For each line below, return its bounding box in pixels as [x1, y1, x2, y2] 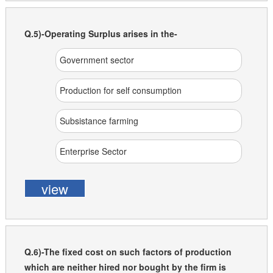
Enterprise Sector [59, 145, 127, 157]
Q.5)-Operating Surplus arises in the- [24, 27, 177, 40]
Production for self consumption [59, 84, 182, 96]
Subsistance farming [59, 115, 138, 127]
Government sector [59, 54, 134, 66]
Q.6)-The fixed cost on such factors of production [24, 246, 232, 258]
